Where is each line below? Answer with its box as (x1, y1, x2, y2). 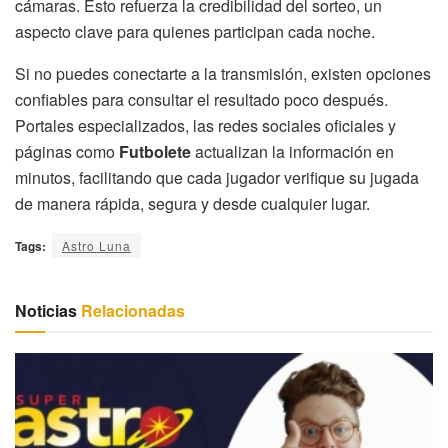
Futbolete (119, 139, 191, 163)
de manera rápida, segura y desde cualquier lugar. (15, 191, 370, 215)
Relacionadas (77, 298, 185, 322)
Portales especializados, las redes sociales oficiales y (15, 113, 396, 137)
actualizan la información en (191, 139, 394, 163)
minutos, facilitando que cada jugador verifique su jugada (15, 165, 419, 189)
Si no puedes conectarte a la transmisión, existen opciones (15, 61, 431, 85)
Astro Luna (62, 236, 131, 254)
